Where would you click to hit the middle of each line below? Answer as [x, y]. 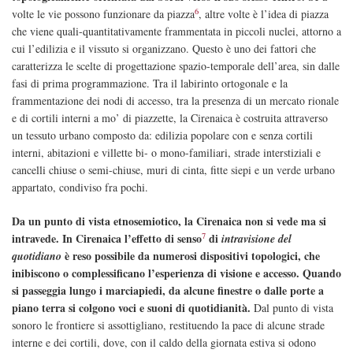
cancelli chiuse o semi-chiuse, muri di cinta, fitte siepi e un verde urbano [173, 170]
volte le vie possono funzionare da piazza [103, 14]
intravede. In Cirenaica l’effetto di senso [107, 239]
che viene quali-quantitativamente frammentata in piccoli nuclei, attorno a [176, 32]
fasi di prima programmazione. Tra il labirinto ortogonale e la [150, 84]
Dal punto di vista [292, 308]
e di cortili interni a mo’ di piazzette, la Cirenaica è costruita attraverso [170, 118]
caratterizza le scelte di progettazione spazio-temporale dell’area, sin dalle [176, 66]
